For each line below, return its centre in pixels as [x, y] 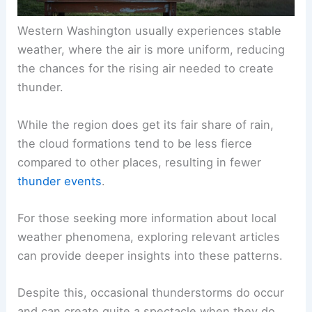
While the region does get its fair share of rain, [146, 124]
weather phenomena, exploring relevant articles [149, 236]
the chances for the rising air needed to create [146, 69]
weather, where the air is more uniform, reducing [151, 50]
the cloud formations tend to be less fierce [135, 143]
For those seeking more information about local [147, 218]
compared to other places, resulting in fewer [140, 162]
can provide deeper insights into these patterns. [150, 255]
